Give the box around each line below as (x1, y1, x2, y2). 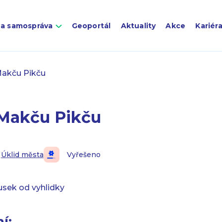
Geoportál (71, 21, 111, 30)
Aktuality (120, 21, 156, 30)
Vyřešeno (66, 150, 101, 159)
